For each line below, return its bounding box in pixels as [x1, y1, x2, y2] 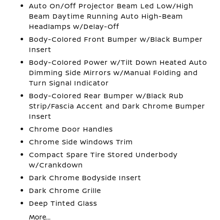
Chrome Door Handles [29, 124, 113, 134]
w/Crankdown [29, 160, 83, 169]
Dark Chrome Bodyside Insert [29, 173, 142, 182]
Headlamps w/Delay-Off [29, 22, 120, 31]
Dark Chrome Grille [29, 186, 102, 195]
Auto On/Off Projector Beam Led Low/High [29, 1, 194, 10]
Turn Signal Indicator [29, 78, 110, 87]
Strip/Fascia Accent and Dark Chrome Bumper [29, 101, 206, 110]
